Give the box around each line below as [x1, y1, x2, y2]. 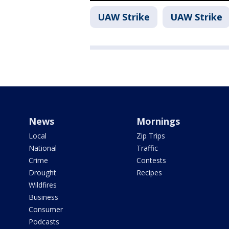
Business [29, 192, 58, 202]
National [29, 143, 57, 153]
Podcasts [29, 217, 59, 227]
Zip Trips [136, 131, 165, 141]
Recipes [136, 168, 162, 178]
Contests [136, 155, 166, 166]
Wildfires [29, 180, 57, 190]
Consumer [29, 204, 63, 215]
